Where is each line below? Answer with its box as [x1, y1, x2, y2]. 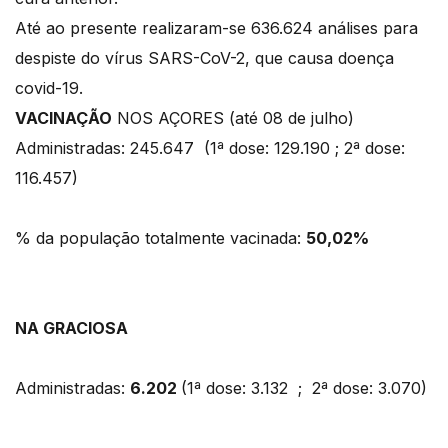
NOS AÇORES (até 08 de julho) [112, 108, 354, 129]
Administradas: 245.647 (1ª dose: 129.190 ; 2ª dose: [15, 138, 405, 159]
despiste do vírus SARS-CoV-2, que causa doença [15, 48, 394, 69]
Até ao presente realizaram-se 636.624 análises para [15, 18, 418, 39]
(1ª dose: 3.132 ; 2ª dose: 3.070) [181, 378, 432, 399]
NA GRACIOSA [15, 318, 128, 339]
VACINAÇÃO [15, 108, 112, 129]
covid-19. [15, 78, 83, 99]
